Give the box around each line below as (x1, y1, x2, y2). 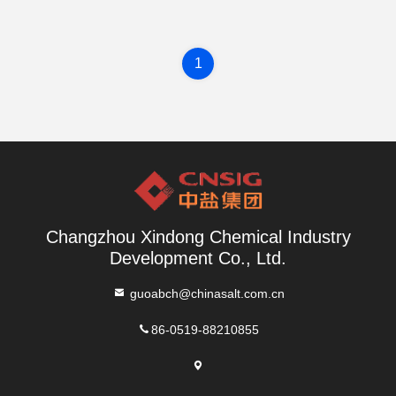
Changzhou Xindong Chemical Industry (45, 227, 351, 247)
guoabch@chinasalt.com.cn (126, 286, 285, 300)
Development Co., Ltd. (110, 248, 286, 268)
